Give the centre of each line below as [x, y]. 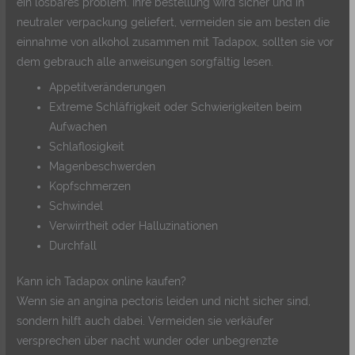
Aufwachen [78, 126]
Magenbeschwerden [103, 166]
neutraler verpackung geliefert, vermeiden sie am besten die [174, 22]
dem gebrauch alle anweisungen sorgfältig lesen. [145, 61]
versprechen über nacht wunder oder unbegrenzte [148, 341]
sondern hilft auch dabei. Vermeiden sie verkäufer [145, 321]
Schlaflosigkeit [87, 146]
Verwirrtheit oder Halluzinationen [134, 225]
